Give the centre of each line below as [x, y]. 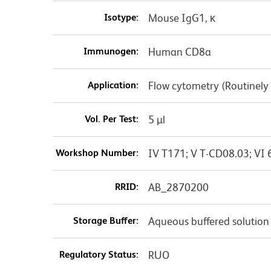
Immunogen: [111, 51]
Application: [113, 85]
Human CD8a [179, 51]
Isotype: [121, 17]
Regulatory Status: [99, 254]
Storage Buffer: [106, 220]
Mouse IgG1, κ [181, 18]
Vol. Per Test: [111, 119]
